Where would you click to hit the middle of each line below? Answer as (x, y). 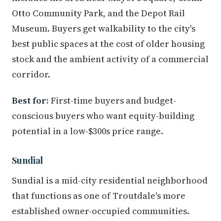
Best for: (30, 101)
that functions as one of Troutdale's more (99, 196)
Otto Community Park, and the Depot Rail (98, 13)
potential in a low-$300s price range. (88, 131)
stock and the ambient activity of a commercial (110, 59)
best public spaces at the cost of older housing (108, 44)
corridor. (31, 74)
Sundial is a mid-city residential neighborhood (110, 181)
